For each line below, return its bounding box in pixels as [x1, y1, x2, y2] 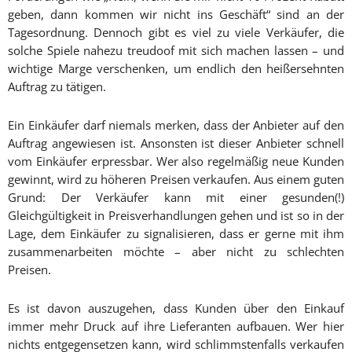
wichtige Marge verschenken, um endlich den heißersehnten [8, 60, 344, 76]
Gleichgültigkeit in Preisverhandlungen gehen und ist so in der [8, 207, 344, 223]
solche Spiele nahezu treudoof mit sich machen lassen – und [8, 42, 344, 58]
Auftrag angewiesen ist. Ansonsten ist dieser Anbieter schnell [8, 135, 344, 151]
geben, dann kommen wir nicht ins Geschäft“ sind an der [8, 6, 344, 22]
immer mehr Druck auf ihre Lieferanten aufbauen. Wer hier [8, 318, 344, 334]
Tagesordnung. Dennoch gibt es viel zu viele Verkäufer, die [8, 24, 344, 40]
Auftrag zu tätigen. [8, 79, 106, 94]
